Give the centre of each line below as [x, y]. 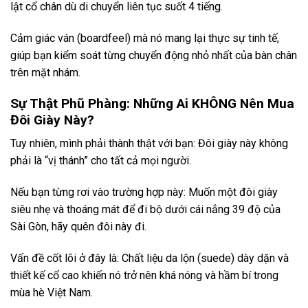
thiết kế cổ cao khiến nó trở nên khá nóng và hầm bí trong [144, 275]
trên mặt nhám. [45, 72]
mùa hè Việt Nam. [52, 292]
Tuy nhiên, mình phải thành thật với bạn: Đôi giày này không [149, 144]
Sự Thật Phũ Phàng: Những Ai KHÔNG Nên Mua [152, 103]
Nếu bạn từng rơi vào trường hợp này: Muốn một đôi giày [144, 192]
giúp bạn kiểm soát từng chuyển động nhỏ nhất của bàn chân [154, 55]
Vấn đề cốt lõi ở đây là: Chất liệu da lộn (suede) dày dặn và [150, 258]
